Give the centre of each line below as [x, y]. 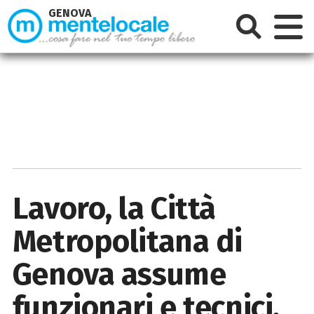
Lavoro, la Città [114, 208]
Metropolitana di [127, 241]
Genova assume [119, 274]
